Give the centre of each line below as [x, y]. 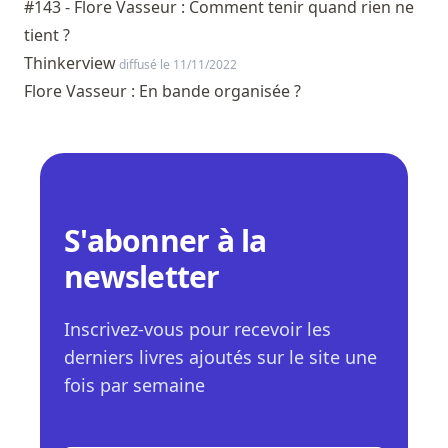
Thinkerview [70, 63]
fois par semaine [134, 385]
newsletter [142, 277]
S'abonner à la [165, 241]
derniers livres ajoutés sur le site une [220, 357]
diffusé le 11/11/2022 [176, 65]
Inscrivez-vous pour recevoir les [197, 329]
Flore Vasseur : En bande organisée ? [162, 91]
